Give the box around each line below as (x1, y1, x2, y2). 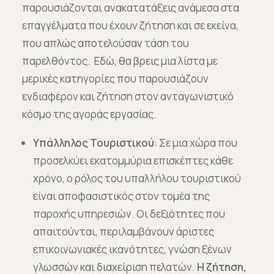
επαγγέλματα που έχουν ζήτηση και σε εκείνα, (22, 18, 239, 32)
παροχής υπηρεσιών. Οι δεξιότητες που (33, 207, 225, 221)
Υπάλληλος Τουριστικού (33, 136, 154, 150)
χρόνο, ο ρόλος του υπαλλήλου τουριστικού (33, 171, 241, 185)
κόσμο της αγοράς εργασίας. (22, 107, 157, 121)
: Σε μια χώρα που (154, 136, 237, 150)
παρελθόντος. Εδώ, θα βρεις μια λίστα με (22, 54, 218, 68)
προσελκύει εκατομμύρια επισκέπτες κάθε (33, 154, 233, 168)
